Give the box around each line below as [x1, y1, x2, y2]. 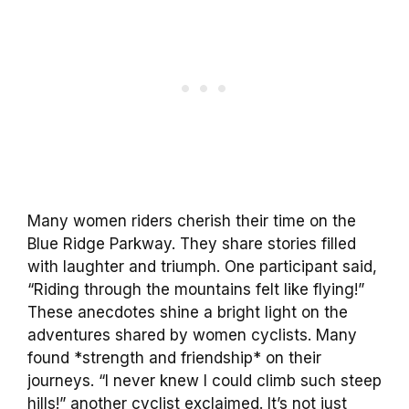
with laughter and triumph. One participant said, [27, 257, 377, 276]
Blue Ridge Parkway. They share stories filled [27, 234, 356, 253]
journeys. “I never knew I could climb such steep [27, 371, 382, 390]
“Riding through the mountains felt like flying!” [27, 279, 364, 299]
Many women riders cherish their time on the [27, 211, 356, 230]
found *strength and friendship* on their [27, 348, 321, 367]
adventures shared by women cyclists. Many [27, 325, 357, 344]
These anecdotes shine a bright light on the [27, 302, 348, 321]
